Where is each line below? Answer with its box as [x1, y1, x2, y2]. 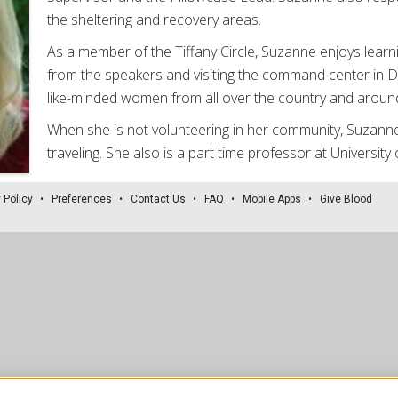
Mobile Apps [243, 193, 301, 206]
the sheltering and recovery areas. [46, 10, 261, 29]
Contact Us [131, 193, 186, 206]
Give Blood [320, 193, 372, 206]
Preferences [52, 193, 112, 206]
